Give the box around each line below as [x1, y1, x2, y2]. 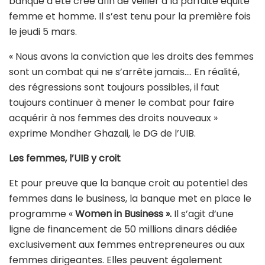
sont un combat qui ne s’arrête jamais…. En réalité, [9, 64, 240, 79]
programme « [9, 206, 75, 221]
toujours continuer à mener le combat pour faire [9, 95, 234, 109]
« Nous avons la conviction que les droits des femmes [9, 49, 254, 63]
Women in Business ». [75, 206, 174, 221]
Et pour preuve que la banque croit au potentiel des [9, 176, 248, 190]
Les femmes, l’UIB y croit [9, 151, 121, 165]
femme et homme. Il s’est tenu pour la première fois [9, 9, 251, 23]
